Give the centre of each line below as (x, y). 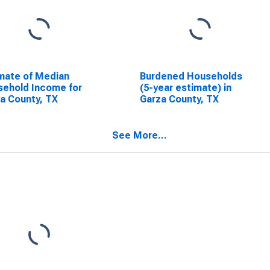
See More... (140, 135)
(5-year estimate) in (185, 88)
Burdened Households (191, 76)
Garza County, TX (179, 99)
